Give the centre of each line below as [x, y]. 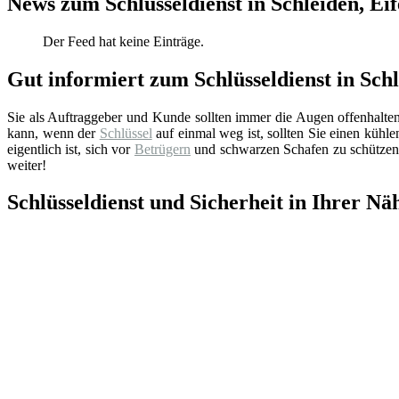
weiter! [27, 165]
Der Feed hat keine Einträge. [123, 41]
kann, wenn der [53, 133]
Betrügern [162, 149]
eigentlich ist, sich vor [71, 149]
